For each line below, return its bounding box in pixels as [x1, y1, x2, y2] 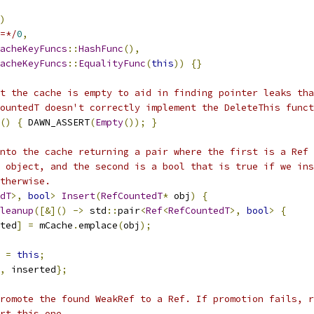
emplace [78, 219, 118, 231]
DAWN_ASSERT [22, 116, 90, 128]
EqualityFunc [78, 57, 146, 69]
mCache [34, 219, 73, 231]
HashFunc [78, 43, 123, 55]
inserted [6, 264, 56, 275]
